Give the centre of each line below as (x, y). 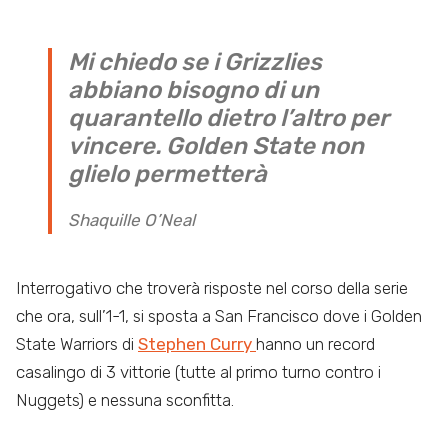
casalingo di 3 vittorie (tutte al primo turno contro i (198, 371)
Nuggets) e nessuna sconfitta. (125, 399)
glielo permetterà (167, 173)
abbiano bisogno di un (193, 89)
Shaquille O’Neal (131, 219)
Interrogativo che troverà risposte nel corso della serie (212, 287)
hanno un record (315, 343)
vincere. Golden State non (216, 145)
